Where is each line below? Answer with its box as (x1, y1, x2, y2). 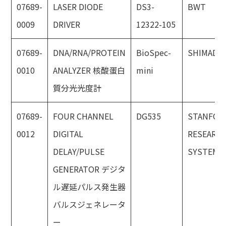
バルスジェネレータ (53, 198, 126, 210)
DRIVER (53, 18, 81, 30)
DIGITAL (53, 128, 84, 140)
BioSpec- (136, 46, 172, 59)
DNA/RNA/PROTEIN (53, 46, 126, 59)
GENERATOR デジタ (53, 163, 126, 175)
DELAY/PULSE (53, 145, 105, 157)
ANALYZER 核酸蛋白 (53, 64, 126, 76)
